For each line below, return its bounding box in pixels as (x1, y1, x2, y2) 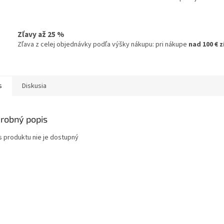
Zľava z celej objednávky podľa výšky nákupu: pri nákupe (17, 39, 188, 49)
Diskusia (22, 81, 46, 91)
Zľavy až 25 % (17, 28, 64, 40)
